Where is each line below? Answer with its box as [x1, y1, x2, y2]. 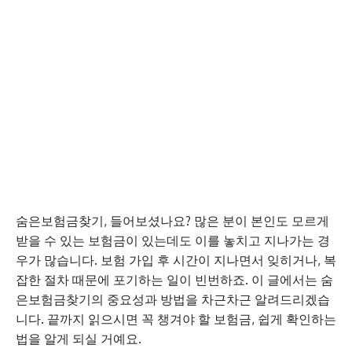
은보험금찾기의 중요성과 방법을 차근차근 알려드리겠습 [16, 291, 330, 307]
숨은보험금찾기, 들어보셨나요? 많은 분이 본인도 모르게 [16, 213, 329, 229]
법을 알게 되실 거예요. [16, 331, 141, 346]
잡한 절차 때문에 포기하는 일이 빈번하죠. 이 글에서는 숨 [16, 272, 333, 288]
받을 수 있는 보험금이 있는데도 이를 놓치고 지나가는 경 [16, 233, 330, 248]
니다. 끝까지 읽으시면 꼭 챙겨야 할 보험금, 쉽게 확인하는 [16, 311, 336, 327]
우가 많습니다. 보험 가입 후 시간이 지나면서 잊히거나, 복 [16, 252, 336, 268]
